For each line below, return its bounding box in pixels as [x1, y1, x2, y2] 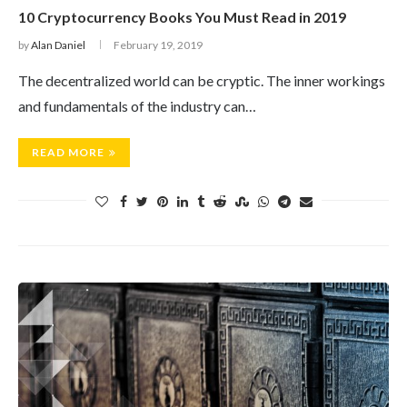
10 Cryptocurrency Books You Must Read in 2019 [18, 8, 346, 25]
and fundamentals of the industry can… [18, 97, 256, 114]
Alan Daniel [31, 38, 85, 52]
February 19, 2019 [114, 38, 203, 52]
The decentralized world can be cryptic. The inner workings [18, 72, 385, 89]
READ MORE [32, 145, 104, 159]
